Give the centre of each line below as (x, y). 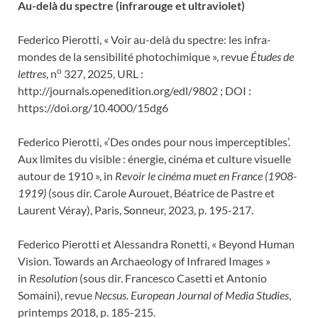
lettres (32, 73)
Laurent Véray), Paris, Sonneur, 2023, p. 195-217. (136, 209)
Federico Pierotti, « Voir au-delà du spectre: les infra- (144, 39)
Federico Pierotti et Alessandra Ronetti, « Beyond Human (156, 243)
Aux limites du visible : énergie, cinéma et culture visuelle (154, 158)
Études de (272, 56)
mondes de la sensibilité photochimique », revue (134, 56)
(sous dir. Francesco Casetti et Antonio (173, 278)
